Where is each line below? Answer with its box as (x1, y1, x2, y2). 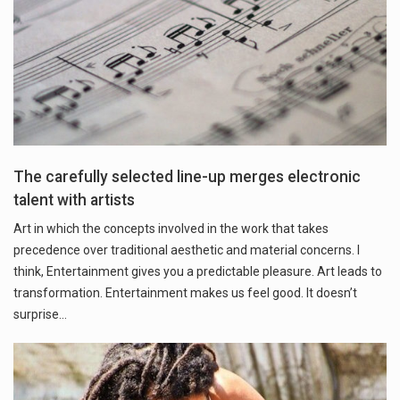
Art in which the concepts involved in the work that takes (13, 221, 329, 236)
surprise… (13, 306, 67, 321)
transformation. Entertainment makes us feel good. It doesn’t (13, 285, 357, 300)
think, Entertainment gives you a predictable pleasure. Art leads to (13, 263, 382, 279)
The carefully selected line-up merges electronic (13, 167, 361, 186)
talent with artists (13, 190, 135, 209)
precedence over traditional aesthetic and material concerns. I (13, 242, 360, 257)
